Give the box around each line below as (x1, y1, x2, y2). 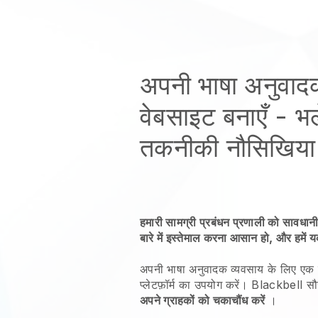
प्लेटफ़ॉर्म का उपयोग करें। (140, 278, 248, 292)
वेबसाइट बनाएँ (140, 101, 268, 132)
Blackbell (251, 278, 303, 292)
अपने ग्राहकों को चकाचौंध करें (140, 293, 265, 307)
